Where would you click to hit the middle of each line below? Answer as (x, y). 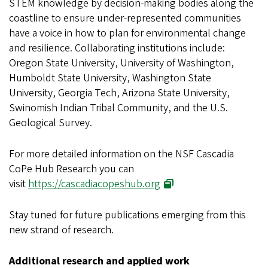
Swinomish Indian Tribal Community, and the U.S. (118, 108)
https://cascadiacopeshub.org (94, 184)
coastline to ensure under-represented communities (125, 18)
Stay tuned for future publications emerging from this (127, 215)
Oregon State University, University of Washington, (121, 63)
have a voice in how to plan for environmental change (127, 33)
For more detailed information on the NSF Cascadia (121, 154)
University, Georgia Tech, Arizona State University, (119, 93)
